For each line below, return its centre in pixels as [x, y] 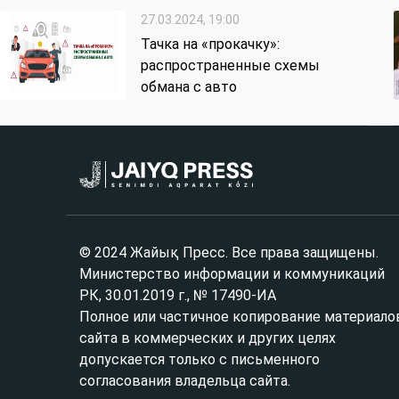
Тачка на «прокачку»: [210, 45]
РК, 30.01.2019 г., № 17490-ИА [178, 296]
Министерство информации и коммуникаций [232, 274]
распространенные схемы [230, 66]
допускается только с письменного [199, 360]
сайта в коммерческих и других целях [208, 338]
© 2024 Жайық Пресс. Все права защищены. [229, 253]
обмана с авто [189, 87]
